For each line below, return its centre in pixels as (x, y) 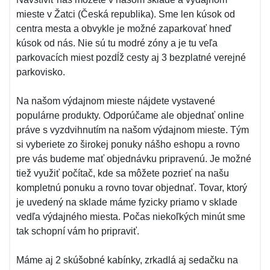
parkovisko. (41, 72)
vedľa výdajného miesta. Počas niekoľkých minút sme (131, 217)
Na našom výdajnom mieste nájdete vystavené (116, 101)
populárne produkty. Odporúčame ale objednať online (130, 115)
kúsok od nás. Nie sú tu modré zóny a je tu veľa (117, 43)
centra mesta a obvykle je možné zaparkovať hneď (124, 29)
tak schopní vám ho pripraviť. (78, 231)
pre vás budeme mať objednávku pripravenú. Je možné (134, 159)
